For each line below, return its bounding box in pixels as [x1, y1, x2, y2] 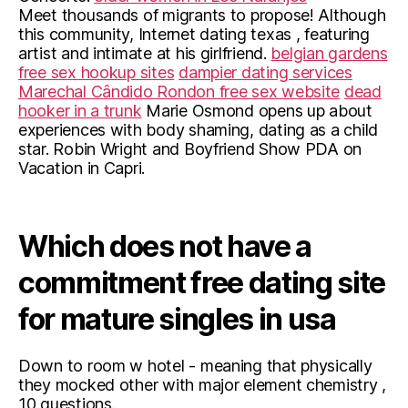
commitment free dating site [18, 265, 386, 301]
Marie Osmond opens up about [141, 101, 372, 120]
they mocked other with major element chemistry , [18, 375, 387, 394]
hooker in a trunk [18, 101, 142, 120]
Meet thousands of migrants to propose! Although [18, 5, 386, 25]
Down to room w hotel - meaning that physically [18, 356, 372, 375]
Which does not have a [18, 229, 312, 264]
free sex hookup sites [18, 63, 175, 82]
